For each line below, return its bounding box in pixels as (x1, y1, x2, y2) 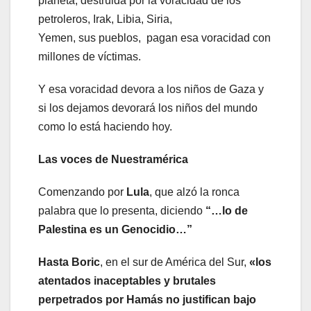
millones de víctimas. (38, 50, 141, 62)
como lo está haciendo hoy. (38, 120, 172, 133)
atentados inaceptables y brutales (38, 274, 216, 287)
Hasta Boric (38, 255, 100, 268)
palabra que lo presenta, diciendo (38, 204, 205, 217)
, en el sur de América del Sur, (100, 255, 249, 268)
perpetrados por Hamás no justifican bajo (38, 293, 256, 305)
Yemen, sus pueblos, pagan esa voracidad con (38, 31, 271, 44)
